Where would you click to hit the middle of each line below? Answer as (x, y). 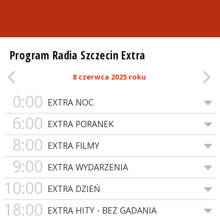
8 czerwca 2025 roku (109, 76)
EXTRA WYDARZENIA (88, 167)
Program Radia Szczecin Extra (77, 55)
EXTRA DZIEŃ (74, 188)
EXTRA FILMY (73, 145)
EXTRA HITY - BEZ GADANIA (102, 210)
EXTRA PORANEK (81, 124)
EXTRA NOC (70, 102)
